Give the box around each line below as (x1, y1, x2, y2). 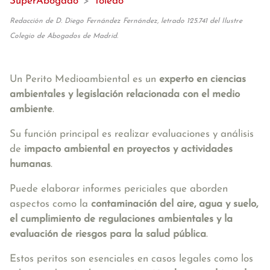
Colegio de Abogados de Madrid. (10, 33, 118, 40)
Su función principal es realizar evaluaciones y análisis (10, 129, 254, 139)
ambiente (10, 104, 52, 115)
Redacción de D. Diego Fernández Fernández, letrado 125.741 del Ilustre (10, 17, 242, 25)
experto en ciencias (156, 74, 246, 84)
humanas (10, 159, 51, 169)
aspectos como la (10, 199, 91, 209)
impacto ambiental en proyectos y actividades (21, 144, 233, 154)
